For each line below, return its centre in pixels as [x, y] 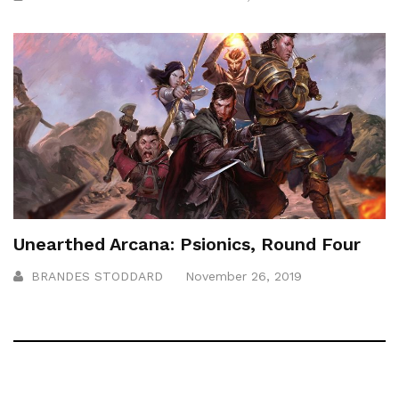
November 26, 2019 [244, 276]
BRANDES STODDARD [97, 276]
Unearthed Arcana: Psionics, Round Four [187, 244]
